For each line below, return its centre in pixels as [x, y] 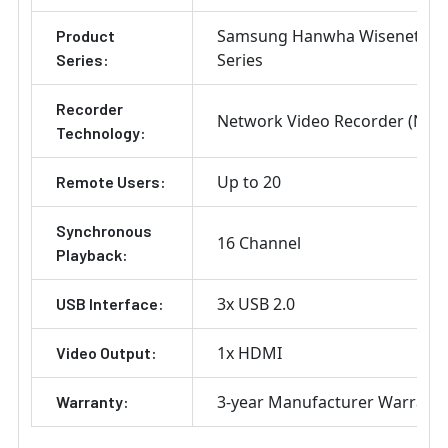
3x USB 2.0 [256, 304]
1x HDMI [249, 353]
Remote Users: [111, 182]
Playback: [92, 255]
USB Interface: [110, 304]
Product [85, 36]
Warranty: [92, 402]
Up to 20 [249, 182]
